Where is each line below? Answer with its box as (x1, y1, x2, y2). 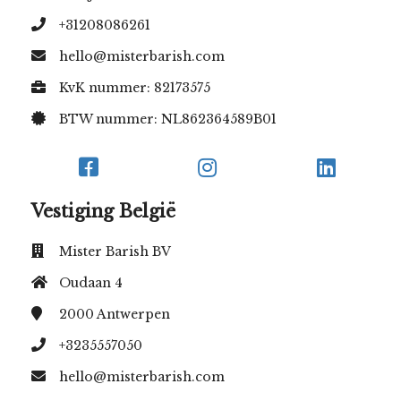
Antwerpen (97, 306, 170, 323)
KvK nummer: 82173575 (59, 80, 210, 97)
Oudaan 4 (59, 275, 123, 292)
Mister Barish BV (59, 243, 171, 260)
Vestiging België (31, 200, 175, 223)
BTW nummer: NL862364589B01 (59, 111, 277, 128)
